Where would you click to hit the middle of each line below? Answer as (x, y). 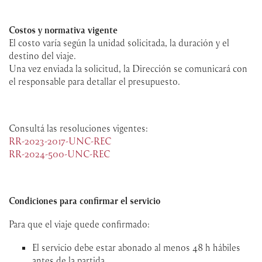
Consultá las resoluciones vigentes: (78, 128)
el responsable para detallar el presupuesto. (94, 81)
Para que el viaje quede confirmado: (79, 224)
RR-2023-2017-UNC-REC (60, 141)
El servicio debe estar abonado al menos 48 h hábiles (136, 247)
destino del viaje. (42, 55)
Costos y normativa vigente (63, 30)
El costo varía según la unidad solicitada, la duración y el (119, 42)
